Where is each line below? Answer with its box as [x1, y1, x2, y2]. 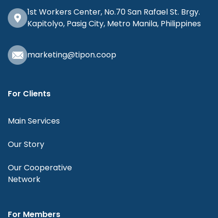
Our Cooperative [8, 162, 72, 173]
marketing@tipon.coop [27, 49, 116, 60]
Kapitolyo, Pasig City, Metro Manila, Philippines [27, 18, 201, 29]
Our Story [8, 139, 44, 150]
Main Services [8, 115, 60, 127]
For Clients [8, 88, 51, 99]
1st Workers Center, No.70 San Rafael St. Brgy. [27, 6, 200, 18]
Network [8, 174, 40, 185]
